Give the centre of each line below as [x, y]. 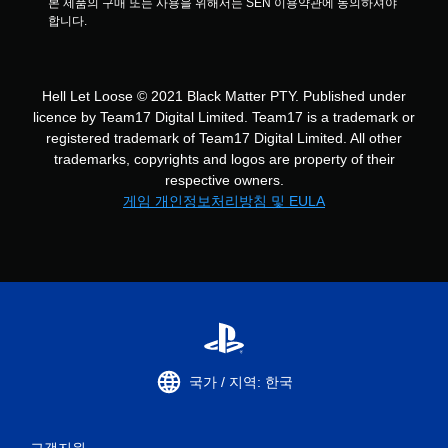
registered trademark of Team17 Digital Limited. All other [224, 138]
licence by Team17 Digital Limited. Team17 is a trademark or [224, 117]
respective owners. [224, 180]
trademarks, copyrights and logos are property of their [224, 159]
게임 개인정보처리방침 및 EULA [224, 201]
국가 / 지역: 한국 [241, 381]
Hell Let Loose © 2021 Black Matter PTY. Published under [224, 96]
